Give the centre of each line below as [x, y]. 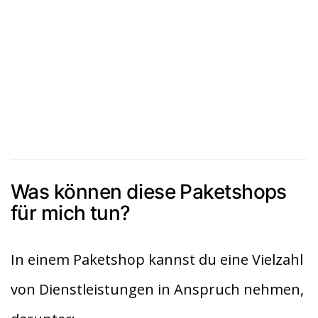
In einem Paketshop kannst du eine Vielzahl [157, 259]
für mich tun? [71, 213]
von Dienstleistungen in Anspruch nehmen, [157, 289]
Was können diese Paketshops [149, 191]
